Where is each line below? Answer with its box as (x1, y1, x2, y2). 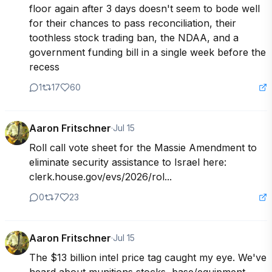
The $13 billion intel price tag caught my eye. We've (29, 251, 267, 264)
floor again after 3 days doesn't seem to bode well (29, 2, 260, 15)
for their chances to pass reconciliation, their (29, 17, 236, 30)
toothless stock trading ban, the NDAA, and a (29, 32, 239, 44)
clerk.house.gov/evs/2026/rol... (29, 171, 172, 183)
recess (29, 61, 59, 73)
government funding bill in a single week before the (29, 46, 266, 59)
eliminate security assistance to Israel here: (29, 156, 226, 169)
